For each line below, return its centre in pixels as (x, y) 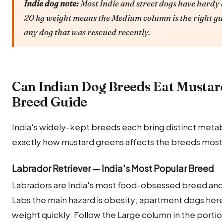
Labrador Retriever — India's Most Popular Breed (113, 168)
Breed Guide (50, 102)
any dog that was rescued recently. (87, 32)
